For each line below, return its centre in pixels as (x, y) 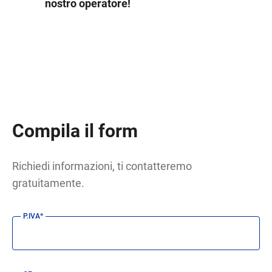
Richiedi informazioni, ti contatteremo (102, 166)
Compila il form (75, 131)
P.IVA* (33, 216)
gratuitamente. (49, 183)
